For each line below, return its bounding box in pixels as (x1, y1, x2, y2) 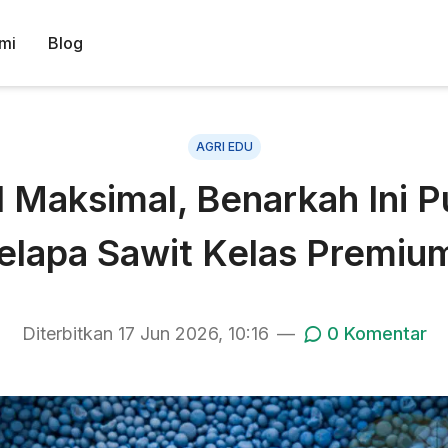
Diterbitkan (21, 323, 118, 344)
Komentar (338, 323, 427, 344)
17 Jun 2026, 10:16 (117, 323, 269, 344)
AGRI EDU (195, 139, 253, 154)
